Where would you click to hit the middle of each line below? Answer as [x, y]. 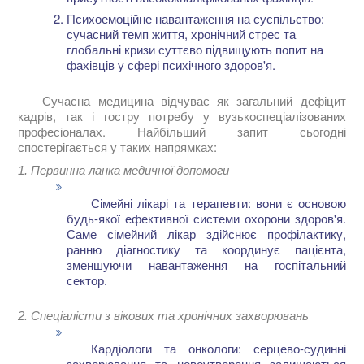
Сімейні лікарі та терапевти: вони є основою [219, 203]
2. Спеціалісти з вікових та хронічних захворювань [164, 316]
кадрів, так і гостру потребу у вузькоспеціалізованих [182, 116]
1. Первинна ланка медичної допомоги [124, 171]
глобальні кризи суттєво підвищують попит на [195, 50]
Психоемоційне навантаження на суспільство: [196, 19]
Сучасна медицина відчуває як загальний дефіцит [194, 101]
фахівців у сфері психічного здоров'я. [171, 65]
